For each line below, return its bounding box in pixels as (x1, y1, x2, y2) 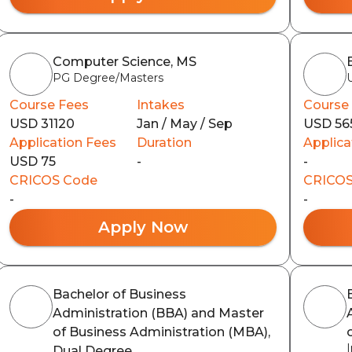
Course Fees (9, 97, 89, 112)
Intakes (136, 97, 185, 112)
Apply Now (97, 217, 188, 236)
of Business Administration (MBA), (52, 324, 270, 339)
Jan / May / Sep (136, 115, 233, 131)
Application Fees (9, 134, 116, 150)
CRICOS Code (9, 172, 97, 188)
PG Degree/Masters (52, 70, 163, 85)
